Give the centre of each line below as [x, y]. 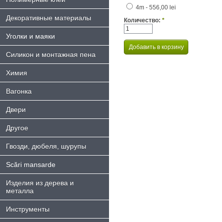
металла [20, 191]
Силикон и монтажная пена [51, 55]
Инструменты [28, 209]
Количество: [143, 21]
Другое [17, 128]
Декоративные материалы [49, 18]
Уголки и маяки [30, 36]
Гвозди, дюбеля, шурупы [46, 146]
